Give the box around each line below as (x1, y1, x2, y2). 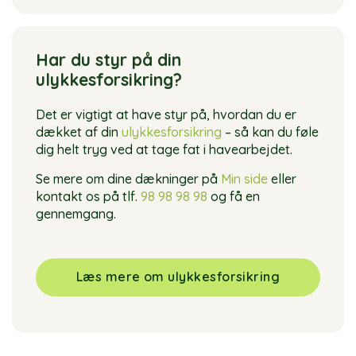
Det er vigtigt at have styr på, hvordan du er (36, 106, 296, 123)
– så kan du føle (222, 124, 319, 141)
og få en (207, 188, 260, 205)
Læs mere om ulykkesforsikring (75, 269, 281, 285)
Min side (221, 171, 268, 188)
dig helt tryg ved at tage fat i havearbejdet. (36, 141, 292, 158)
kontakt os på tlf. (36, 188, 141, 205)
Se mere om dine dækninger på (36, 171, 221, 188)
